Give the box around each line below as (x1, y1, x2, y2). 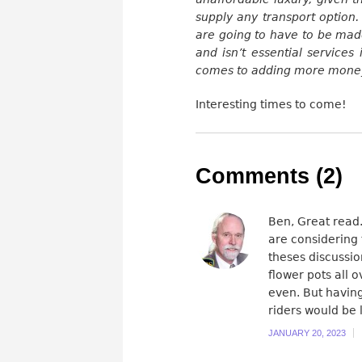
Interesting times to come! (196, 97, 347, 111)
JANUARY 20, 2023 (268, 327, 346, 338)
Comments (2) (196, 163, 343, 188)
